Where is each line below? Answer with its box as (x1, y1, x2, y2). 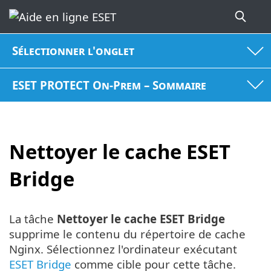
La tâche (9, 211, 57, 226)
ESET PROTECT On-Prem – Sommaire (12, 77, 207, 93)
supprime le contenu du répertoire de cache (9, 226, 246, 241)
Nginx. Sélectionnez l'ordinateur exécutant (9, 241, 237, 256)
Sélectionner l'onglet (12, 43, 135, 59)
